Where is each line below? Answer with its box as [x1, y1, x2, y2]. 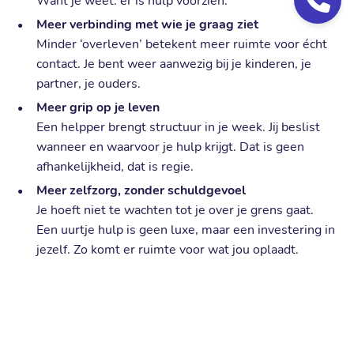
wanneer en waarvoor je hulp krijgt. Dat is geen [36, 137, 305, 156]
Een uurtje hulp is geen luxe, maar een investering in [36, 220, 336, 239]
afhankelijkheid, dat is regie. [36, 157, 194, 175]
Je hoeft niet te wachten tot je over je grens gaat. [36, 201, 314, 219]
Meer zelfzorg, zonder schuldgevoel [36, 181, 247, 199]
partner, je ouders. [36, 74, 141, 92]
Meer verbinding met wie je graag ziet [36, 15, 259, 33]
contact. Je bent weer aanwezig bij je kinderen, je [36, 55, 312, 73]
